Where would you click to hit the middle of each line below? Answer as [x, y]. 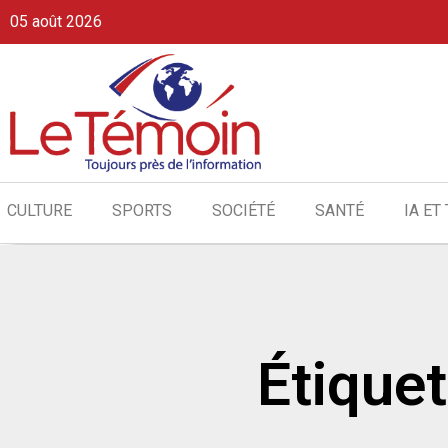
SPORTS [142, 211]
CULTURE [39, 211]
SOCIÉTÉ [243, 211]
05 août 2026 [56, 21]
